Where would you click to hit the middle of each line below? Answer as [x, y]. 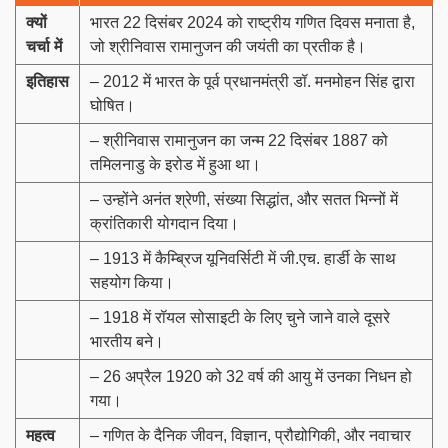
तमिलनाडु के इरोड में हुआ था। [175, 164]
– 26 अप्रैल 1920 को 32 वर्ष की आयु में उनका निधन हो [251, 376]
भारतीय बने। [127, 341]
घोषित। [112, 105]
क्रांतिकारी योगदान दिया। [164, 223]
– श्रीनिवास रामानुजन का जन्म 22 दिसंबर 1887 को [239, 140]
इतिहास [47, 81]
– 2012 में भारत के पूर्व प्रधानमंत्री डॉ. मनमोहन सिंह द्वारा [252, 81]
